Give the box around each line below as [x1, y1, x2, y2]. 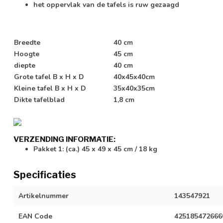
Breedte [14, 38, 40, 48]
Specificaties [13, 168, 76, 181]
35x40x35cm [113, 84, 155, 94]
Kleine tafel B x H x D [14, 84, 86, 94]
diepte [14, 61, 35, 71]
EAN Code [18, 211, 52, 221]
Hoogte [14, 49, 39, 59]
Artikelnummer [18, 191, 69, 201]
